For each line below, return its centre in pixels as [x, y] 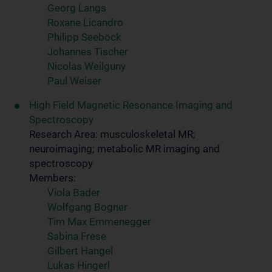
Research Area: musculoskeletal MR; [112, 134]
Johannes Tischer [88, 52]
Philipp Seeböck [84, 37]
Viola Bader [74, 192]
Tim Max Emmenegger [99, 222]
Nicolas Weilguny [87, 66]
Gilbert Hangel [80, 251]
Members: [53, 178]
